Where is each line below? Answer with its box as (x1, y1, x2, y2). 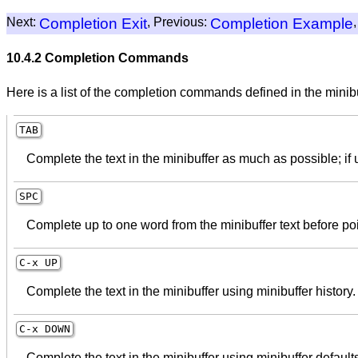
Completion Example (210, 15, 353, 32)
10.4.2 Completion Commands (6, 51, 189, 66)
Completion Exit (39, 15, 147, 32)
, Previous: (147, 15, 210, 29)
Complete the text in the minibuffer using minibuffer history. (26, 284, 356, 298)
